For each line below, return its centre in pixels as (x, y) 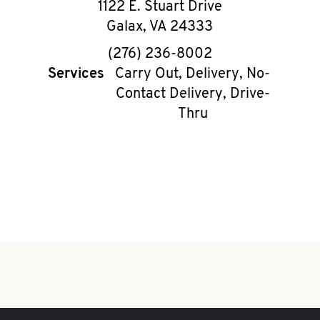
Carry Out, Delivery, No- (193, 74)
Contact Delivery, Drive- (192, 94)
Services (76, 74)
